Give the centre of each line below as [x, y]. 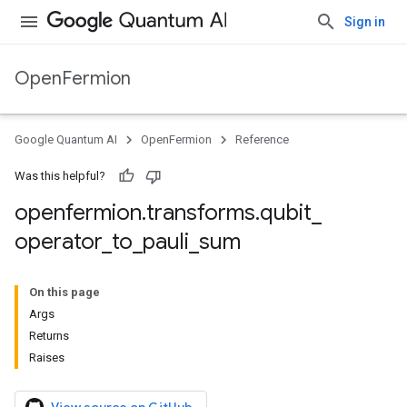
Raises [47, 357]
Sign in [365, 22]
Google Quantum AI [66, 139]
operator [58, 242]
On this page [65, 292]
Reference [262, 139]
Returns [49, 336]
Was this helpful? [60, 176]
